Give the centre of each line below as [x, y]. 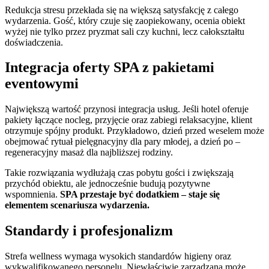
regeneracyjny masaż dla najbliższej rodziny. [89, 153]
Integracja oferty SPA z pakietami [110, 68]
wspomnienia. [32, 195]
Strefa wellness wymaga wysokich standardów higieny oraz [118, 256]
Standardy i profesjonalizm [89, 231]
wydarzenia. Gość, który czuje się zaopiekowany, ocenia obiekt [125, 20]
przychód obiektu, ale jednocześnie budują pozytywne [107, 184]
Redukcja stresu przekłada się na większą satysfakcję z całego [122, 10]
